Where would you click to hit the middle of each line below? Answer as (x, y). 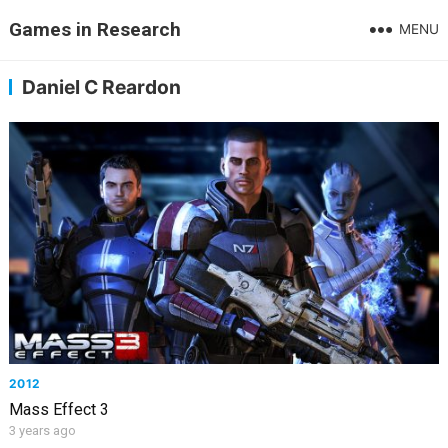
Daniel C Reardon (101, 87)
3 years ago (42, 430)
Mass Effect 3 (58, 409)
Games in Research (94, 29)
